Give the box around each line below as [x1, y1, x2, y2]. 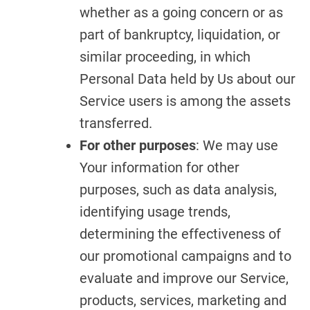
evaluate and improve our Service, [80, 270, 289, 286]
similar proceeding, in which [80, 48, 250, 65]
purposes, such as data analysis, [80, 181, 277, 198]
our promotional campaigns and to [80, 248, 291, 264]
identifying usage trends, [80, 203, 230, 220]
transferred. [80, 115, 152, 131]
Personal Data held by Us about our [80, 71, 295, 87]
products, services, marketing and [80, 292, 286, 309]
